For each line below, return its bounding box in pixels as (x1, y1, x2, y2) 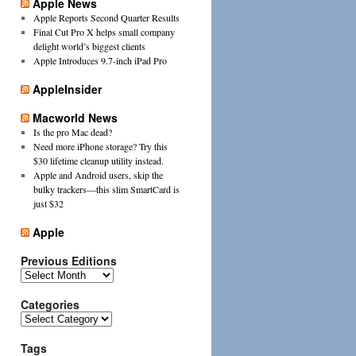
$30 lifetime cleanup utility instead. (33, 154, 164, 167)
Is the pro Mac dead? (33, 126, 112, 138)
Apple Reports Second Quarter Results (33, 11, 180, 24)
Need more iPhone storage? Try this (33, 140, 168, 153)
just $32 (33, 197, 64, 210)
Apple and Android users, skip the (33, 168, 163, 181)
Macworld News (33, 110, 118, 126)
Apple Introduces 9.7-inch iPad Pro (33, 54, 167, 67)
